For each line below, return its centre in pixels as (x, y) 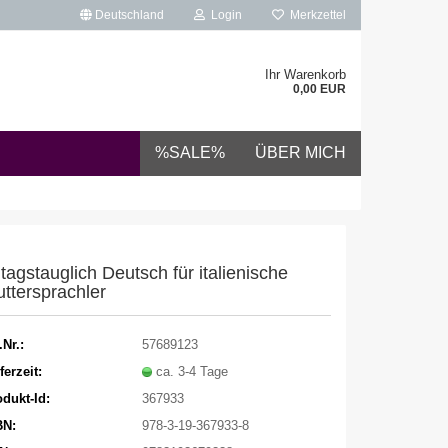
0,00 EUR (319, 89)
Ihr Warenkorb (305, 74)
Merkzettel (315, 15)
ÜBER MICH (300, 152)
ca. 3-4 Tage (191, 371)
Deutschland (128, 15)
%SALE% (190, 152)
